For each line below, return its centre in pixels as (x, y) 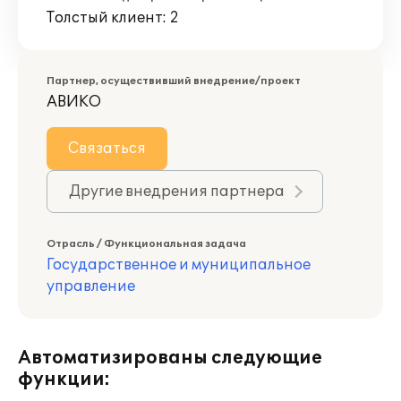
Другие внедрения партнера (177, 192)
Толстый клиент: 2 (113, 18)
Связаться (107, 149)
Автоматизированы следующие (170, 358)
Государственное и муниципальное (179, 265)
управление (91, 286)
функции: (64, 380)
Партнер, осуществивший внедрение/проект (174, 81)
